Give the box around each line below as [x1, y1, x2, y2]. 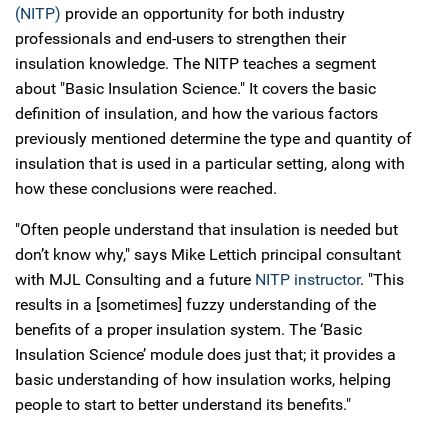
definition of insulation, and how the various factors [15, 104, 378, 123]
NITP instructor [255, 270, 360, 289]
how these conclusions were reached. [15, 179, 277, 198]
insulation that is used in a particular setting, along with [15, 154, 405, 173]
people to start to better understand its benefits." [15, 395, 351, 414]
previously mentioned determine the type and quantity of [15, 129, 412, 148]
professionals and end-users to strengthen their [15, 29, 346, 48]
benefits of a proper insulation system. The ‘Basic [15, 320, 362, 339]
